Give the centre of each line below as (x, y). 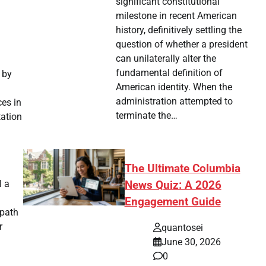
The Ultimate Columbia (182, 168)
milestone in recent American (177, 15)
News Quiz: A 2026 (173, 185)
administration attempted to (175, 101)
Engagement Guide (172, 202)
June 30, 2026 (191, 242)
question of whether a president (182, 44)
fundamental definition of (170, 72)
